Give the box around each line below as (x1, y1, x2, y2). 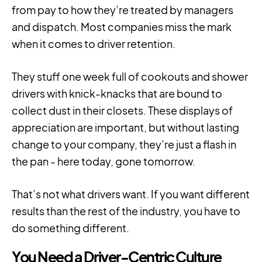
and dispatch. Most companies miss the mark (12, 20, 232, 34)
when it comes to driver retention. (12, 37, 175, 51)
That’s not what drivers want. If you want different (12, 187, 250, 201)
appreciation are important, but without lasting (12, 120, 239, 135)
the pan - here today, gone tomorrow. (12, 154, 195, 168)
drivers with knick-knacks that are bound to (12, 87, 222, 101)
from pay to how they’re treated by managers (12, 3, 233, 17)
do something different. (12, 221, 129, 235)
